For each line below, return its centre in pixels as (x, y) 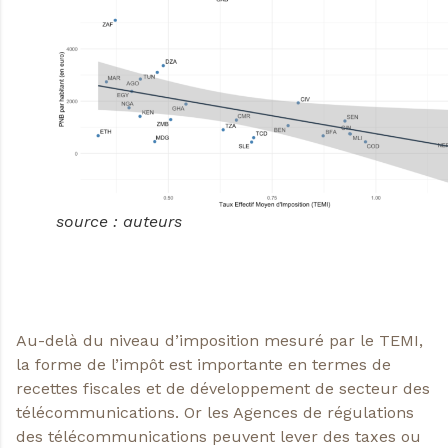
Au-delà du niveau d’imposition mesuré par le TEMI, (219, 341)
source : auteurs (119, 221)
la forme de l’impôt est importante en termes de (203, 365)
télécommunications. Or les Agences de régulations (215, 413)
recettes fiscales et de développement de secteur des (223, 389)
